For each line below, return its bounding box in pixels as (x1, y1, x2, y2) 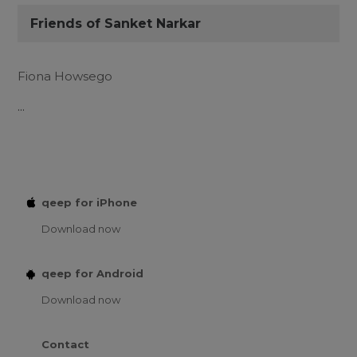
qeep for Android (41, 266, 143, 280)
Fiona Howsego (18, 68, 112, 84)
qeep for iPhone (41, 195, 137, 209)
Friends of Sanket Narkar (30, 15, 201, 31)
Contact (41, 337, 89, 351)
